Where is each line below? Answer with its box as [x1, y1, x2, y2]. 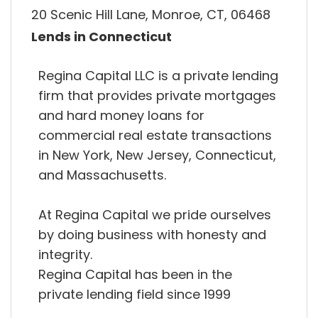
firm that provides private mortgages [38, 86, 276, 104]
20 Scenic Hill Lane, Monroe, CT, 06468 [31, 5, 270, 23]
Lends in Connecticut [31, 28, 172, 46]
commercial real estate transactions [38, 126, 272, 144]
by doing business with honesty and [38, 225, 266, 243]
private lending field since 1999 [38, 285, 231, 303]
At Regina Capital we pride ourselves [38, 205, 271, 224]
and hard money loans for [38, 106, 204, 124]
